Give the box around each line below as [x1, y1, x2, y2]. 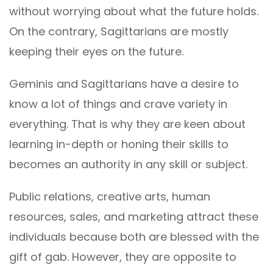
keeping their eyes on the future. [9, 44, 183, 60]
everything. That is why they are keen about [9, 116, 246, 132]
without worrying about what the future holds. [9, 4, 258, 19]
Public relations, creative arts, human [9, 189, 210, 205]
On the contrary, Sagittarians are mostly [9, 24, 229, 40]
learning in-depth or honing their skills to [9, 136, 229, 152]
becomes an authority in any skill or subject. [9, 157, 247, 172]
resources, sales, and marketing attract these [9, 209, 258, 225]
